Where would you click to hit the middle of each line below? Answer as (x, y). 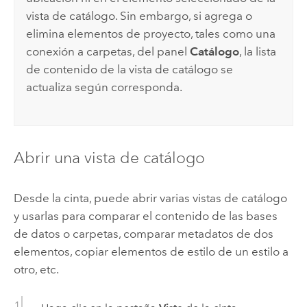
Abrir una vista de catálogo (109, 157)
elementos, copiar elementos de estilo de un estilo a (151, 252)
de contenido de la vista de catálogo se (130, 69)
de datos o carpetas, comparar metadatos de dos (143, 234)
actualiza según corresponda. (105, 87)
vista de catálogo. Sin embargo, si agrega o (139, 15)
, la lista (258, 51)
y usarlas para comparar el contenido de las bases (145, 216)
